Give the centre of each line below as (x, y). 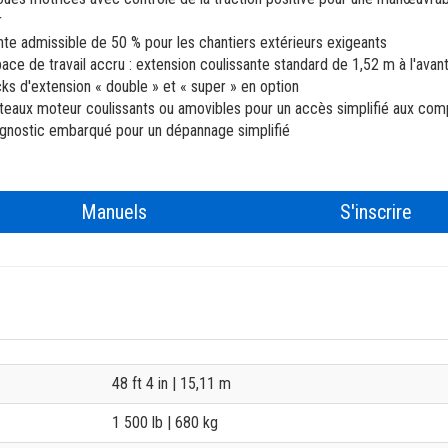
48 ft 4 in (141, 383)
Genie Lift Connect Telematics (312, 46)
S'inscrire (376, 212)
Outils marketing (267, 89)
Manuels (113, 212)
